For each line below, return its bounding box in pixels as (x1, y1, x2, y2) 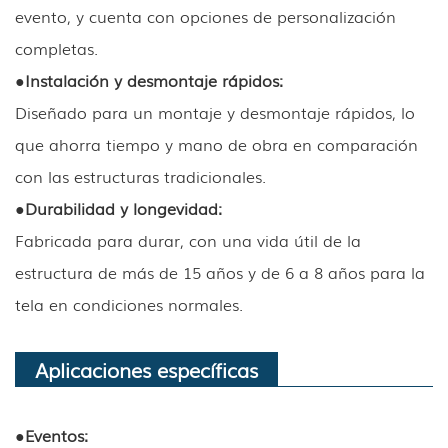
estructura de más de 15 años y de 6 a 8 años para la (15, 259, 425, 284)
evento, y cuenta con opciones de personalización (15, 3, 396, 28)
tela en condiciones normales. (15, 291, 243, 316)
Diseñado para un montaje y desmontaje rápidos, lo (15, 99, 415, 124)
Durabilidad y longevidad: (25, 195, 222, 220)
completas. (15, 35, 98, 60)
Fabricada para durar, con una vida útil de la (15, 227, 361, 252)
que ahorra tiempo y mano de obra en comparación (15, 131, 418, 156)
